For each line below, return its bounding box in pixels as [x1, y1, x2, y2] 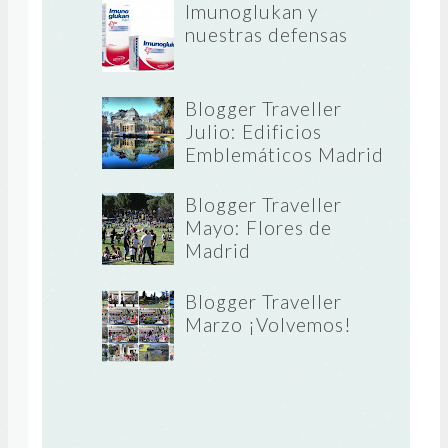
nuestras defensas [184, 23, 348, 47]
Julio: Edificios [184, 119, 322, 143]
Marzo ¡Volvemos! [184, 312, 352, 336]
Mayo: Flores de [184, 216, 332, 240]
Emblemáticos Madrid [184, 142, 384, 166]
